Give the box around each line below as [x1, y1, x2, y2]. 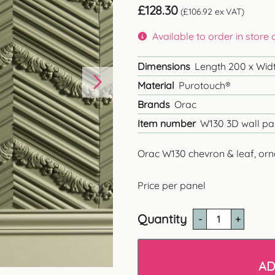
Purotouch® [179, 79, 231, 91]
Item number [137, 117, 196, 130]
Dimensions [137, 60, 190, 72]
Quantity [137, 211, 187, 227]
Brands [137, 98, 170, 110]
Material [137, 79, 174, 91]
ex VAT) [212, 6, 244, 17]
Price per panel [137, 179, 206, 192]
